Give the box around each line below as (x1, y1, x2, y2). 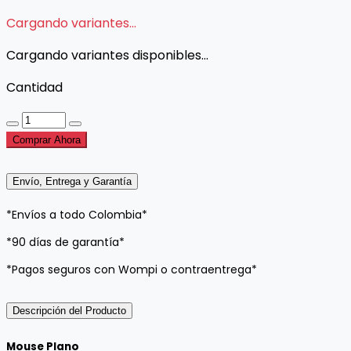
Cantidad (6, 78, 63, 96)
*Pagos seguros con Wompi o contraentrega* (6, 262, 257, 278)
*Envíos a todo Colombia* (6, 207, 147, 223)
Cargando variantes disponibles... (6, 45, 208, 64)
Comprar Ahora (13, 133, 81, 146)
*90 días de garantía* (6, 234, 125, 251)
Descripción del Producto (13, 305, 126, 317)
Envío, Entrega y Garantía (13, 175, 132, 187)
